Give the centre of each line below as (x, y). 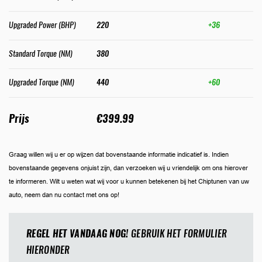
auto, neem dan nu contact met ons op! (64, 194)
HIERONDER (48, 250)
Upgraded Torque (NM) (42, 82)
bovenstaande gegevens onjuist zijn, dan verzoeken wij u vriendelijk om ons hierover (128, 168)
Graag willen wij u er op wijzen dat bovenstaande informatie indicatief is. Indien (119, 154)
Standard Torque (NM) (41, 53)
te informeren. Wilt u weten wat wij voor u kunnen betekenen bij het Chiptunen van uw (129, 181)
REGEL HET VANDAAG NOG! (77, 234)
